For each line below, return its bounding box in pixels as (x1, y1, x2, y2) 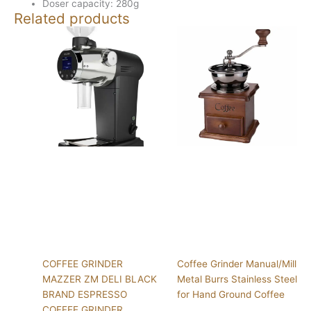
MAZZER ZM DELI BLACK (42, 273, 158, 285)
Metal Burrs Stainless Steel (176, 273, 297, 285)
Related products (14, 9, 130, 27)
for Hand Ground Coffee (176, 288, 285, 300)
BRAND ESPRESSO (42, 288, 128, 300)
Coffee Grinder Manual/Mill (176, 258, 296, 269)
